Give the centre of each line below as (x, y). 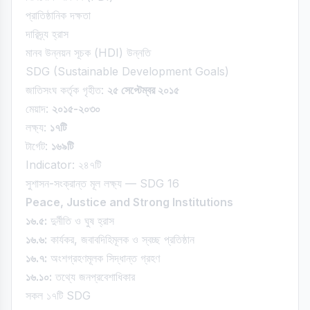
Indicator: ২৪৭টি (63, 165)
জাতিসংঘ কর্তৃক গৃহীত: (66, 90)
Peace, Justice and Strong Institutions (129, 202)
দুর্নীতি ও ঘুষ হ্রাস (81, 221)
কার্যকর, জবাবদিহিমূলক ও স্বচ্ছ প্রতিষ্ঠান (121, 239)
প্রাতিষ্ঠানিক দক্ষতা (58, 15)
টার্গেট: (38, 146)
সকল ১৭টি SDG (58, 295)
